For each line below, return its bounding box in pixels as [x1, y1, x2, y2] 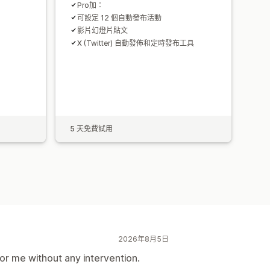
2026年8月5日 [118, 234, 169, 243]
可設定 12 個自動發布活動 [77, 13, 162, 22]
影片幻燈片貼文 [77, 25, 128, 35]
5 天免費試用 [70, 124, 113, 133]
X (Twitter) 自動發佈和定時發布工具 [77, 38, 194, 48]
